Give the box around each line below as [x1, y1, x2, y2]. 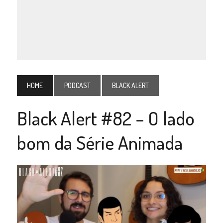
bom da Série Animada [16, 130, 183, 154]
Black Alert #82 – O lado [16, 106, 195, 130]
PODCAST [64, 81, 91, 90]
